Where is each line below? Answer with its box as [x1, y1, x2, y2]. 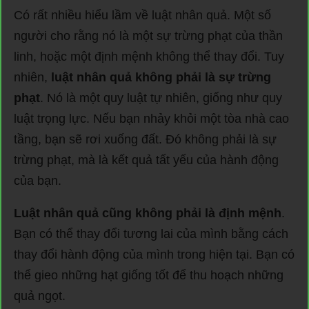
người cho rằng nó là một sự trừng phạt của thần [14, 28, 283, 43]
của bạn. [14, 173, 61, 188]
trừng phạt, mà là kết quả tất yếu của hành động [14, 152, 279, 167]
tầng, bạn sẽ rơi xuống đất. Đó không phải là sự [14, 132, 277, 146]
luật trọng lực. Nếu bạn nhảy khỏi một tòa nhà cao [14, 111, 289, 126]
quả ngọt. [14, 288, 66, 303]
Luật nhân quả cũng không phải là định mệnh [14, 206, 281, 220]
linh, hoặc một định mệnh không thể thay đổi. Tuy [14, 49, 284, 63]
